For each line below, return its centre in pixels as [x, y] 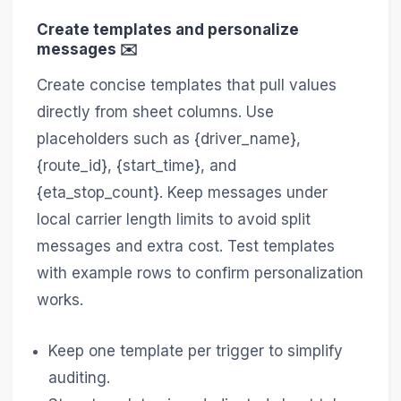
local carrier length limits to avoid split [173, 219]
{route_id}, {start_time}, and [136, 165]
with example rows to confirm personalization [200, 273]
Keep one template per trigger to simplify [196, 351]
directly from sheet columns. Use [155, 111]
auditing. [80, 378]
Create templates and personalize [167, 30]
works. [60, 299]
